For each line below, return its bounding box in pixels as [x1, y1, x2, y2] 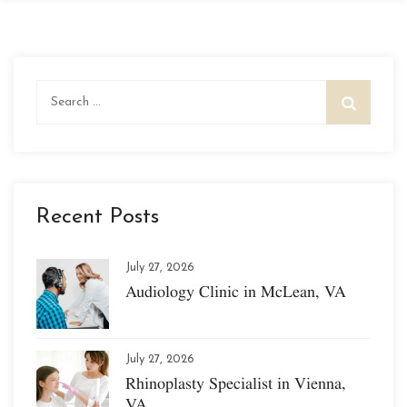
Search [35, 83, 77, 97]
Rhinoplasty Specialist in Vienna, [125, 371, 346, 394]
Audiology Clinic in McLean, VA [125, 279, 346, 303]
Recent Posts [36, 205, 159, 228]
